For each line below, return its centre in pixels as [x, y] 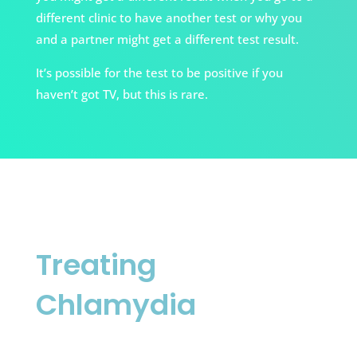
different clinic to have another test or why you [169, 18]
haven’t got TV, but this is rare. [122, 94]
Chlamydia [116, 305]
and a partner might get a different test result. [167, 39]
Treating [96, 265]
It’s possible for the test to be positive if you [159, 73]
